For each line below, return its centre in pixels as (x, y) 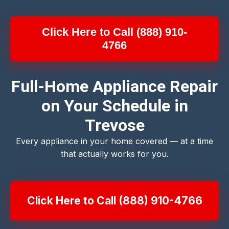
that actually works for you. (114, 154)
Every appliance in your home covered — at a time (114, 141)
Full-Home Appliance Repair (114, 86)
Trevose (114, 125)
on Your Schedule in (114, 106)
